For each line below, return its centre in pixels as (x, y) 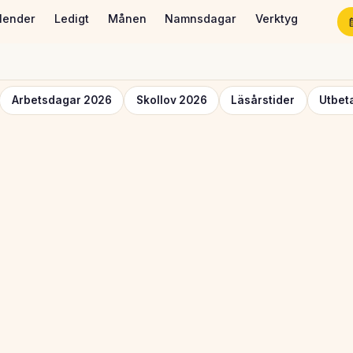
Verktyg (277, 19)
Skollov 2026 (171, 100)
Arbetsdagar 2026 (61, 100)
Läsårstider (263, 100)
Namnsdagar (201, 19)
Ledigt (71, 19)
